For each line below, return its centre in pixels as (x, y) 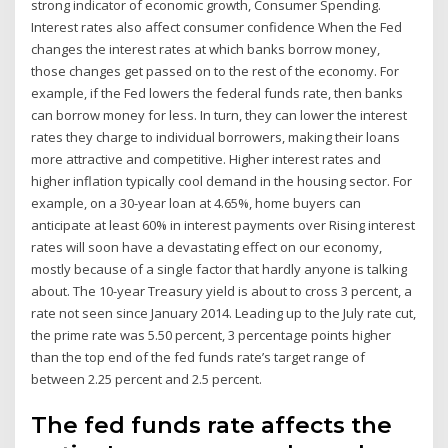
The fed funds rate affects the (212, 424)
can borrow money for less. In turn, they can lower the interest (219, 115)
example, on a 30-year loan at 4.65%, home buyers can (196, 203)
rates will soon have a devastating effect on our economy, (207, 247)
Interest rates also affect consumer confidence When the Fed (217, 27)
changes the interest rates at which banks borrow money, (206, 49)
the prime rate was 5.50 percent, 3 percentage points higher (211, 335)
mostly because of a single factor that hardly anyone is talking (219, 269)
